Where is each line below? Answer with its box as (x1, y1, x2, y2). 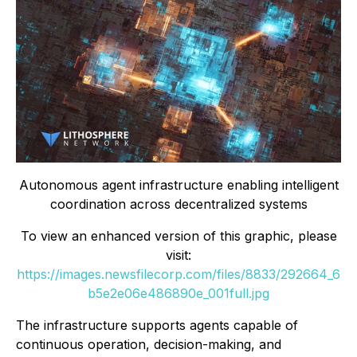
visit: (166, 247, 191, 264)
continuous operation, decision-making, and (16, 336, 281, 353)
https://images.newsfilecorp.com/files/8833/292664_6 (17, 266, 340, 283)
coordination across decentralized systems (49, 196, 308, 213)
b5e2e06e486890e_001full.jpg (88, 285, 269, 302)
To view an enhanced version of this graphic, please (20, 228, 337, 245)
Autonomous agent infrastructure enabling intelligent (18, 177, 339, 194)
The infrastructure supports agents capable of (16, 317, 298, 334)
